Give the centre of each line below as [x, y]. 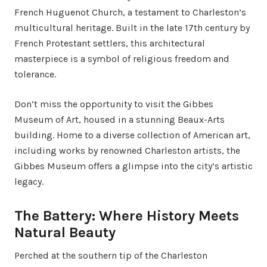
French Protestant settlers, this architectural [110, 43]
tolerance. [35, 74]
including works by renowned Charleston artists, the [127, 150]
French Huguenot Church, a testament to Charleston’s [130, 12]
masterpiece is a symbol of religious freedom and [122, 59]
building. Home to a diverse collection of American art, [132, 135]
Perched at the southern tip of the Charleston [111, 255]
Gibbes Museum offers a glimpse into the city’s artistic [133, 166]
